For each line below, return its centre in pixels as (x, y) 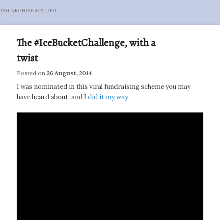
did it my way (108, 97)
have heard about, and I (53, 97)
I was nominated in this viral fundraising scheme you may (104, 87)
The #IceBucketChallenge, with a (86, 43)
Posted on (32, 73)
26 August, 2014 (70, 73)
